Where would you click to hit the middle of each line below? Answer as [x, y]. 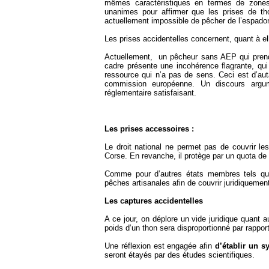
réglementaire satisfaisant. [150, 93]
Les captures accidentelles [154, 201]
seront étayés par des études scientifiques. [180, 255]
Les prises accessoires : [149, 129]
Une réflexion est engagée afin [160, 246]
